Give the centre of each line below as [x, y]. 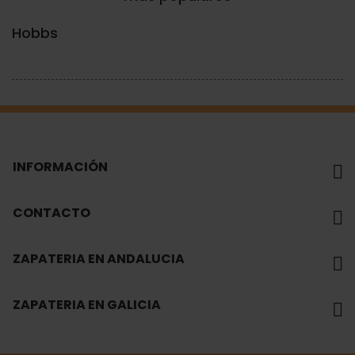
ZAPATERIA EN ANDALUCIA [99, 259]
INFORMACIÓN [60, 167]
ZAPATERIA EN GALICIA [87, 305]
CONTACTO [52, 213]
